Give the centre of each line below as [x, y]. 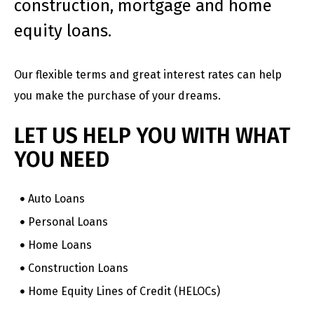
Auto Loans [56, 199]
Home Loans [60, 245]
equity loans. [63, 30]
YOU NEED [62, 159]
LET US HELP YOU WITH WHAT [152, 136]
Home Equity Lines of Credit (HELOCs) [124, 292]
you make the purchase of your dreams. [117, 95]
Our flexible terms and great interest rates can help [148, 74]
